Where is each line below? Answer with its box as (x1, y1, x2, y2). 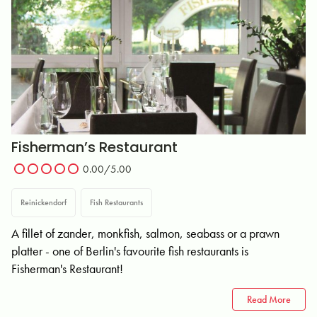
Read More (247, 293, 291, 306)
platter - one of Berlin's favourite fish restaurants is (11, 243, 248, 259)
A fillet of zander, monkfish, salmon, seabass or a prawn (11, 225, 279, 241)
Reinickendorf (21, 197, 67, 208)
